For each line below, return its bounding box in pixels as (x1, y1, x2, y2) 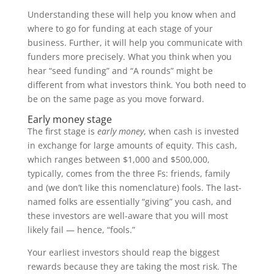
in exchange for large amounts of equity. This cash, (27, 139, 237, 151)
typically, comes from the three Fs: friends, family (27, 168, 230, 179)
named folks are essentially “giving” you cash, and (27, 196, 232, 207)
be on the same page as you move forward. (27, 93, 204, 105)
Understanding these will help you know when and (27, 9, 236, 20)
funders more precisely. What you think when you (27, 51, 232, 62)
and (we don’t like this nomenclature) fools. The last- (27, 182, 242, 193)
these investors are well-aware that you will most (27, 210, 228, 221)
